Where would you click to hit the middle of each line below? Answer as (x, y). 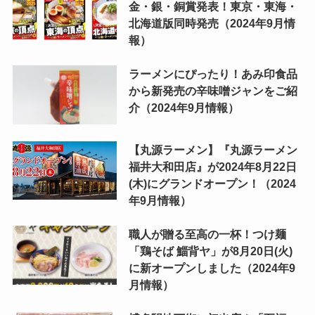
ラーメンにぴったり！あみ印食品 (213, 74)
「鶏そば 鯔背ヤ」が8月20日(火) (210, 251)
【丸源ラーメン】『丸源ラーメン (213, 149)
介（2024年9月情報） (184, 108)
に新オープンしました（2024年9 (212, 268)
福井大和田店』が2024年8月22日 (212, 166)
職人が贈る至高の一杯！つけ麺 (207, 234)
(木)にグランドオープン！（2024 (212, 183)
